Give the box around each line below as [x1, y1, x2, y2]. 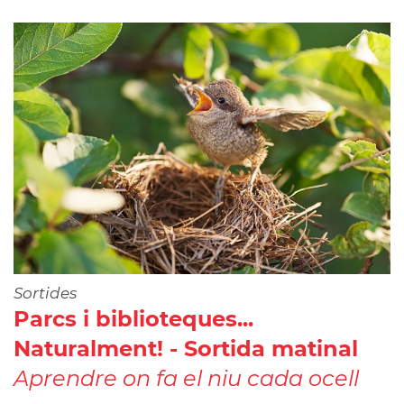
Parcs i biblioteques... [14, 305, 253, 332]
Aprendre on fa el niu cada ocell [14, 364, 359, 391]
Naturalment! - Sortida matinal [14, 335, 358, 362]
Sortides [14, 283, 77, 302]
